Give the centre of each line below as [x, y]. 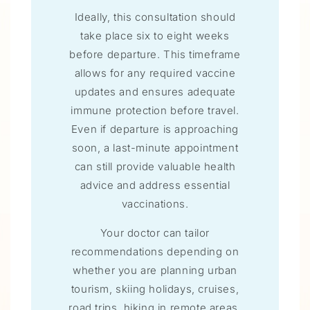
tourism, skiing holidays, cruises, [155, 289]
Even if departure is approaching [155, 129]
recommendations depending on [155, 251]
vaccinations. [155, 203]
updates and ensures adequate [155, 91]
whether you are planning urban [155, 270]
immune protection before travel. [155, 110]
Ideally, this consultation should [155, 17]
